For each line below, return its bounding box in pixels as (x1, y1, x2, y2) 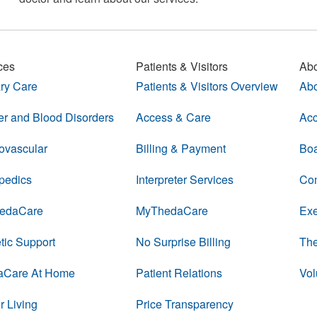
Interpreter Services (135, 171, 234, 188)
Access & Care (135, 109, 211, 125)
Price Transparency (135, 296, 234, 312)
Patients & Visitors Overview (135, 78, 278, 94)
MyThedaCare (135, 202, 208, 219)
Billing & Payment (135, 140, 226, 156)
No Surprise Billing (135, 234, 231, 250)
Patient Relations (135, 265, 222, 281)
